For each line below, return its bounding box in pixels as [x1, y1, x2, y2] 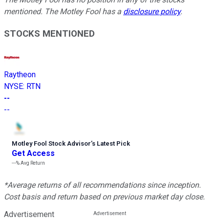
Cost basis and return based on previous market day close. [4, 192, 205, 201]
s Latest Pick [92, 139, 130, 147]
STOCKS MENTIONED [4, 28, 95, 40]
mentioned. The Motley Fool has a [4, 7, 123, 17]
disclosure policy [123, 7, 180, 17]
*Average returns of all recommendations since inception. [4, 180, 201, 190]
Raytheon [4, 69, 36, 79]
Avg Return [20, 160, 45, 166]
